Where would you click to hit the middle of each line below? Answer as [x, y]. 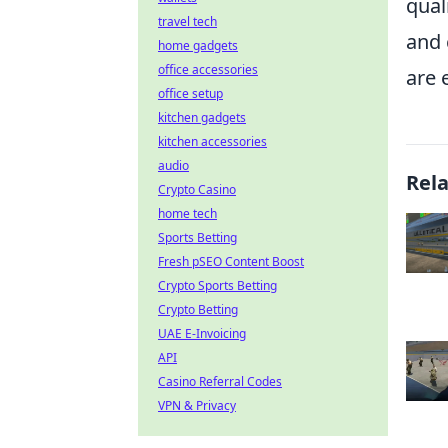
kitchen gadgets [202, 117]
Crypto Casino [197, 189]
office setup [190, 93]
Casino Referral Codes [220, 381]
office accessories [208, 69]
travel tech [187, 21]
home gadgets [198, 45]
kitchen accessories [212, 141]
